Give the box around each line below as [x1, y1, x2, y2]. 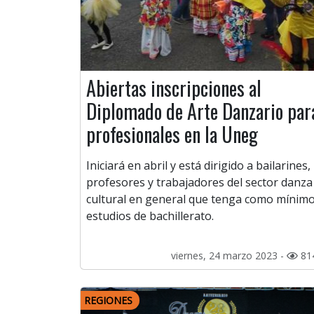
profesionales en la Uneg [86, 120, 262, 149]
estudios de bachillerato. [86, 208, 214, 224]
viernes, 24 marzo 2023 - [171, 249, 287, 263]
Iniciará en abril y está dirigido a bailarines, [86, 158, 310, 174]
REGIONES [84, 294, 132, 308]
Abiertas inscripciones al [86, 74, 261, 103]
